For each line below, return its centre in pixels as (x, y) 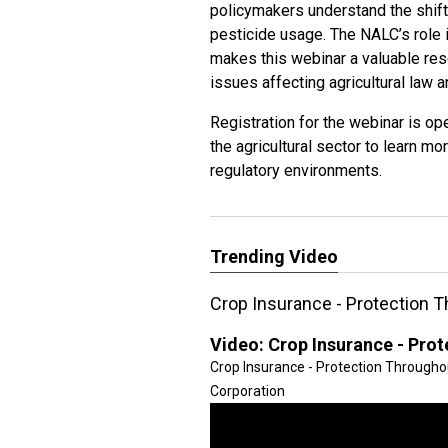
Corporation (247, 391)
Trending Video (274, 256)
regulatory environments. (296, 170)
